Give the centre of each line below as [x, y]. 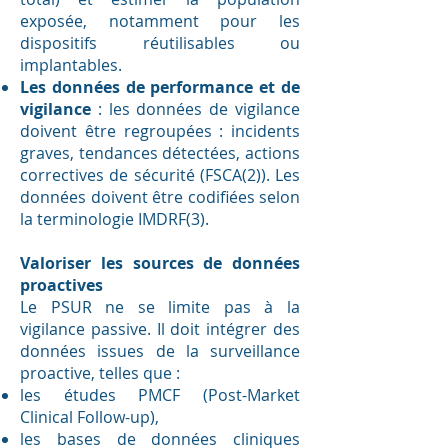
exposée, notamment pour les [160, 21]
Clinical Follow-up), [89, 417]
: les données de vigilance [195, 109]
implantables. [71, 65]
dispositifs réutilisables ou [160, 43]
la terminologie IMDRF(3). [114, 219]
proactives [61, 285]
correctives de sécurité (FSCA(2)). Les [160, 175]
